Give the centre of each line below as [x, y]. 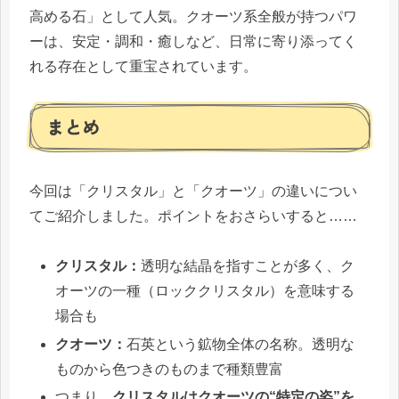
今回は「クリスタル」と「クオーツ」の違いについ [193, 191]
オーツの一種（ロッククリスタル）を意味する [205, 291]
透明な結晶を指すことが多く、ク [248, 266]
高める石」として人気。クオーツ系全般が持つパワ [193, 16]
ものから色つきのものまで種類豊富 [170, 369]
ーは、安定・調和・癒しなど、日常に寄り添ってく [193, 41]
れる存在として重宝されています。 [143, 66]
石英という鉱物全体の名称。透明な [241, 344]
